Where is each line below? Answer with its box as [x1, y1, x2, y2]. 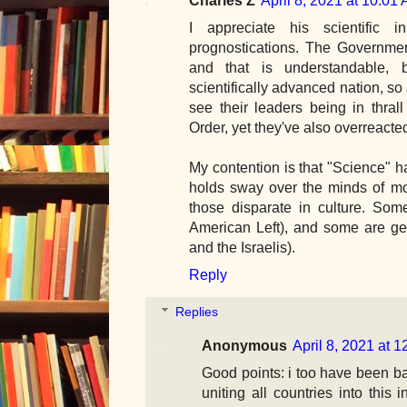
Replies [175, 304, 219, 320]
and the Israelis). [189, 238, 295, 255]
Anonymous [202, 337, 287, 354]
